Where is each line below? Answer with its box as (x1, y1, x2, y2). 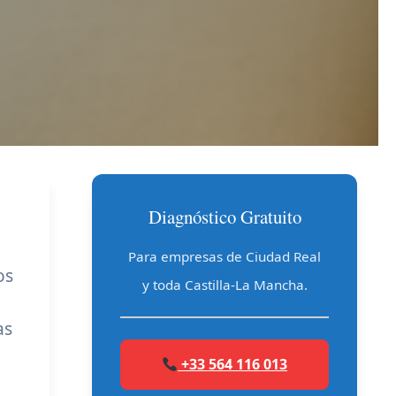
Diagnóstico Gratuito (148, 204, 301, 229)
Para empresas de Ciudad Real (128, 247, 321, 265)
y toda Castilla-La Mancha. (141, 276, 308, 293)
